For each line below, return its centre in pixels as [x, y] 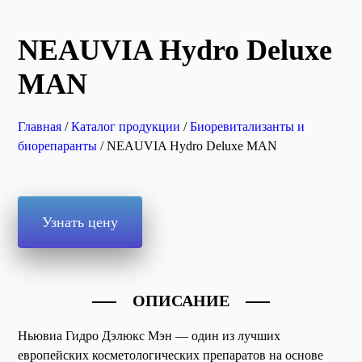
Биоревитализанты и [247, 126]
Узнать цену [80, 222]
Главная [40, 126]
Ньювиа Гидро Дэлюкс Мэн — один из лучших [149, 336]
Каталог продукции [126, 126]
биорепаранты [57, 146]
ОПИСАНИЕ [181, 301]
